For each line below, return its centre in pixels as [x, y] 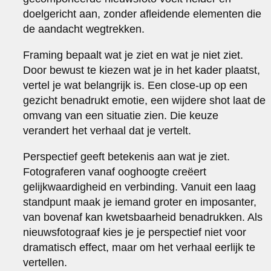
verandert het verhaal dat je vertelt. [107, 130]
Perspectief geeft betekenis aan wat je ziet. [127, 156]
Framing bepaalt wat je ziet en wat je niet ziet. [133, 55]
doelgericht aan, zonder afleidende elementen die [142, 14]
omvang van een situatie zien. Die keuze [121, 115]
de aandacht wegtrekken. [84, 29]
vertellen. [45, 262]
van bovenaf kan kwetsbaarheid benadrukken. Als [143, 217]
